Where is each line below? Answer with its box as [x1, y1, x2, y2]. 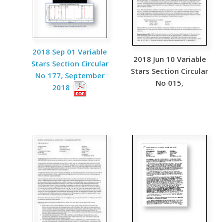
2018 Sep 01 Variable [32, 47, 108, 56]
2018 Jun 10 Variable [133, 54, 206, 64]
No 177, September [35, 70, 105, 80]
